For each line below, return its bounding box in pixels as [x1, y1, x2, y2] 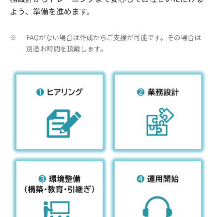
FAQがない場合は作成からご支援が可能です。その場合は [26, 32, 201, 42]
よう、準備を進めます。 [10, 5, 94, 17]
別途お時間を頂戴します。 [26, 43, 107, 53]
